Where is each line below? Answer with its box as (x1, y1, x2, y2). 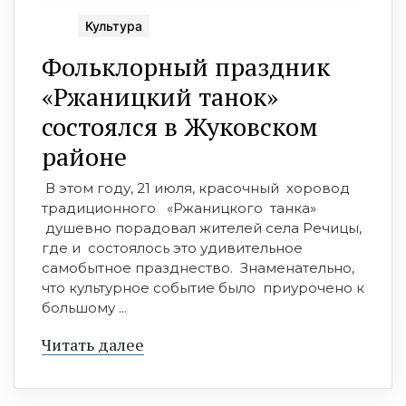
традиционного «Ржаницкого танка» (42, 198, 316, 217)
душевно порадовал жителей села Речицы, (42, 218, 362, 237)
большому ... (42, 298, 127, 316)
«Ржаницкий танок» (42, 79, 278, 113)
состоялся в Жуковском (42, 109, 318, 143)
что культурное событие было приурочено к (42, 278, 364, 296)
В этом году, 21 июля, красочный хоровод (42, 179, 353, 197)
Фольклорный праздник (42, 49, 330, 83)
